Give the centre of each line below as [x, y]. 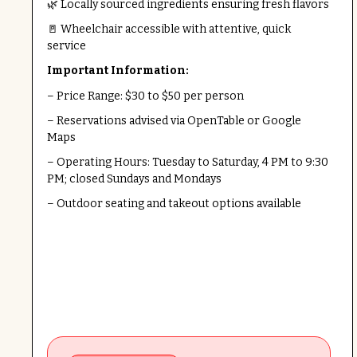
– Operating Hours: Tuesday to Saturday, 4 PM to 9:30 [187, 163]
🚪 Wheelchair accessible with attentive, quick [169, 29]
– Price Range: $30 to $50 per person [145, 96]
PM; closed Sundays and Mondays [134, 179]
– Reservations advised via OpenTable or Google [174, 121]
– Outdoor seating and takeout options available [174, 204]
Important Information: [118, 71]
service [66, 46]
